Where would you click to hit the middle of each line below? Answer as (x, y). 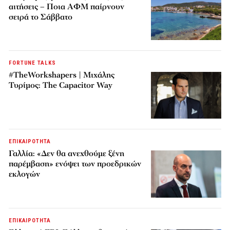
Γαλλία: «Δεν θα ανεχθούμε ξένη (67, 154)
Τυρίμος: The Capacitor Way (61, 85)
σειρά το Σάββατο (41, 17)
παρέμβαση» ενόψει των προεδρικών (75, 164)
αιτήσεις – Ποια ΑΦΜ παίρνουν (67, 7)
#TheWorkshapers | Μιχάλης (62, 75)
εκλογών (25, 174)
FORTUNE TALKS (32, 63)
